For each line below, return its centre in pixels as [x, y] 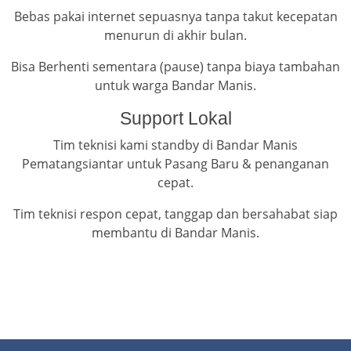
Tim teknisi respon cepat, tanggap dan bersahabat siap [175, 214]
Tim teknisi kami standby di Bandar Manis [175, 145]
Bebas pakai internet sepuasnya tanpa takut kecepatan [175, 17]
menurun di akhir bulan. [175, 36]
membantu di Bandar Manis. [175, 233]
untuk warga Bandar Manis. [175, 86]
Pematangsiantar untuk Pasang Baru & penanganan [175, 164]
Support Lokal [175, 119]
